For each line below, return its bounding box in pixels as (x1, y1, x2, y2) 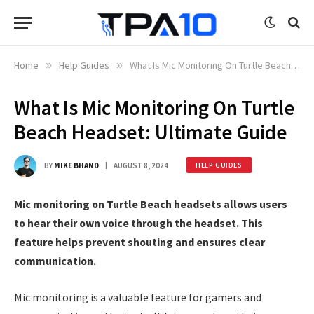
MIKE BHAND (54, 160, 99, 170)
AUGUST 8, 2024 (114, 160, 168, 170)
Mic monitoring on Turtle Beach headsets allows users (14, 197, 287, 211)
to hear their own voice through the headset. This (14, 216, 263, 230)
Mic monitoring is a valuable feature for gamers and (14, 289, 261, 304)
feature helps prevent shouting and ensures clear (14, 235, 265, 249)
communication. (14, 254, 96, 268)
